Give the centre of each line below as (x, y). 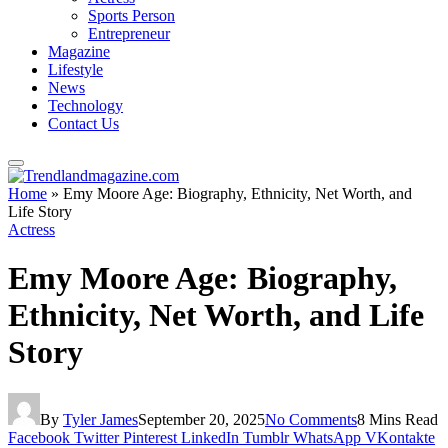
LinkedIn (210, 437)
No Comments (311, 419)
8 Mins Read (397, 419)
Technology (85, 105)
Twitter (96, 437)
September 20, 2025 (201, 419)
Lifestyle (75, 69)
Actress (31, 229)
